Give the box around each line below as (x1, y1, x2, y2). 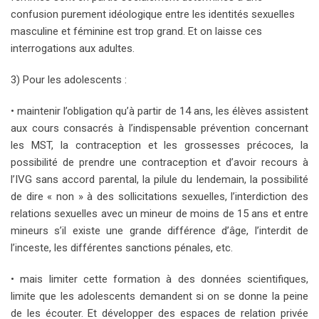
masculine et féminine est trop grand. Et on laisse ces (11, 25, 262, 38)
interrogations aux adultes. (11, 42, 135, 56)
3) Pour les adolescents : (11, 73, 127, 87)
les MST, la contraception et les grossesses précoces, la (11, 139, 308, 152)
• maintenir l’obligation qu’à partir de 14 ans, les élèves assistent (11, 105, 308, 118)
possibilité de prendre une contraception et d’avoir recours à (11, 156, 308, 169)
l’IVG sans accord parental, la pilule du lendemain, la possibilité (11, 173, 308, 187)
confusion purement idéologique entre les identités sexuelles (11, 8, 295, 21)
